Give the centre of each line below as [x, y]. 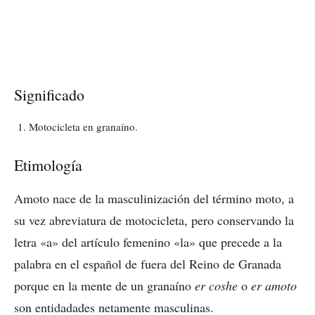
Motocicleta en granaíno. [83, 126]
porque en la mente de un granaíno [104, 285]
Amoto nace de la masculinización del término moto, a [154, 198]
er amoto [274, 285]
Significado [49, 94]
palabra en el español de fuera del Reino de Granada [148, 263]
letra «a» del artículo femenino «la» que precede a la [148, 242]
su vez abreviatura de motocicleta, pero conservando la [154, 220]
